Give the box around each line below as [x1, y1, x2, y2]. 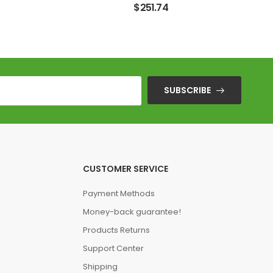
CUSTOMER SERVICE [82, 163, 168, 175]
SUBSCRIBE [164, 84, 211, 96]
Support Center [82, 243, 144, 254]
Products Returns [82, 224, 150, 236]
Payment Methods [82, 188, 155, 199]
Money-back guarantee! [82, 206, 181, 218]
